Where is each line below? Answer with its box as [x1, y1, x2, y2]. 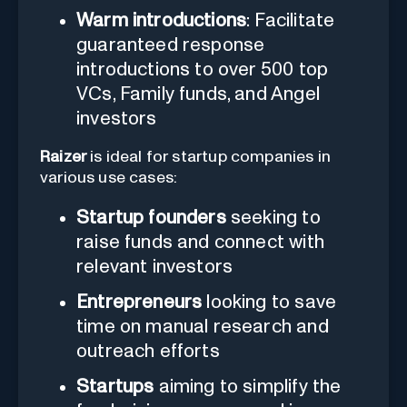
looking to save [202, 292, 337, 312]
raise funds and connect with [76, 232, 324, 252]
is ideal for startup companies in [86, 148, 331, 165]
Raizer [40, 148, 87, 165]
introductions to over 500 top [76, 59, 329, 79]
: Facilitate [246, 10, 335, 30]
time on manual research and [76, 316, 329, 336]
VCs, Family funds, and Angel [76, 84, 320, 104]
